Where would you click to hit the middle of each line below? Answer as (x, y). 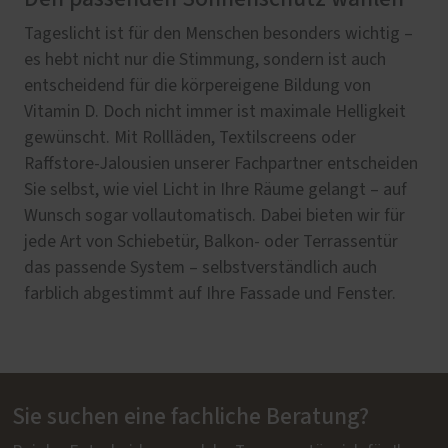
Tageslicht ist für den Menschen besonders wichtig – (218, 33)
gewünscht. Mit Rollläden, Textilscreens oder (190, 137)
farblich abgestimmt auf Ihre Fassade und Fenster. (210, 293)
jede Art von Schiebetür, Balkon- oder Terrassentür (211, 241)
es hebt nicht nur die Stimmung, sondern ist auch (205, 59)
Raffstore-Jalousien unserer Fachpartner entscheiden (221, 163)
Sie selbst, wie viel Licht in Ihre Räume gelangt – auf (215, 189)
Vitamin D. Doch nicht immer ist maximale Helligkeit (215, 111)
